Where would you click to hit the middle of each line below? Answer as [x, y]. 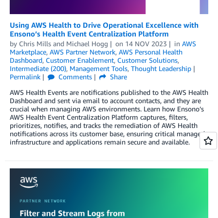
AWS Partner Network [82, 52]
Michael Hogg [87, 43]
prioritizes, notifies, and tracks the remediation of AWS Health [104, 125]
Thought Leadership [161, 68]
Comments [74, 76]
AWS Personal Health [151, 52]
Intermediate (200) [38, 68]
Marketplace [28, 52]
